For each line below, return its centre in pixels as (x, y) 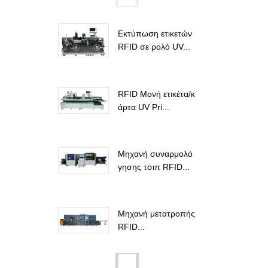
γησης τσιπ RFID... (154, 167)
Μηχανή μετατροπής (156, 213)
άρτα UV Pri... (144, 107)
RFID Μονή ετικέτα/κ (156, 94)
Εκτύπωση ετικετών (155, 34)
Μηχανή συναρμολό (155, 153)
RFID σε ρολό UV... (154, 47)
